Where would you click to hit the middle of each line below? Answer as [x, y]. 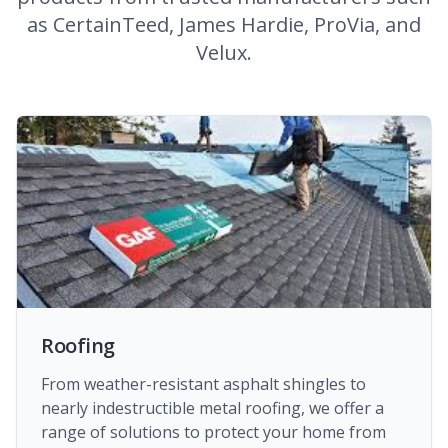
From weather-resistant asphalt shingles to [203, 384]
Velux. [224, 52]
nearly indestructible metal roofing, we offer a [212, 408]
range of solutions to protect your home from [213, 432]
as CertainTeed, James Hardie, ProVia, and [224, 24]
